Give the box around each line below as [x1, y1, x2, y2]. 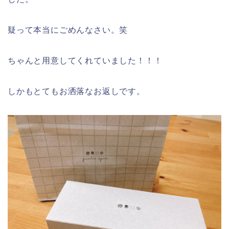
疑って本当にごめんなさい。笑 [8, 25, 128, 34]
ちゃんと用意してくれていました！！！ [8, 56, 163, 65]
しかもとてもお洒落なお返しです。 [8, 86, 145, 96]
